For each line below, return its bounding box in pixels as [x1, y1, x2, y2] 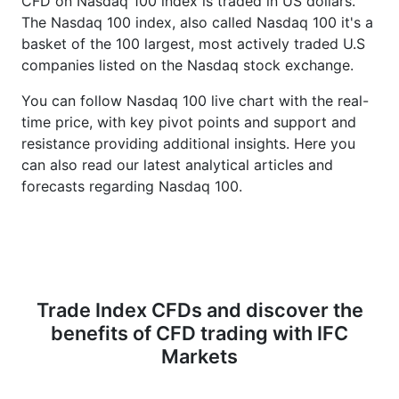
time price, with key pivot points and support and [21, 113, 356, 131]
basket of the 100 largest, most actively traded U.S [21, 35, 365, 53]
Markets [161, 345, 238, 368]
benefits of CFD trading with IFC [51, 322, 348, 345]
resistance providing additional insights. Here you [21, 134, 355, 152]
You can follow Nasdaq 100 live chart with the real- [21, 92, 369, 110]
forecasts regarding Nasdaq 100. [21, 177, 242, 195]
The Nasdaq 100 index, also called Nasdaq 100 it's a [21, 13, 373, 31]
